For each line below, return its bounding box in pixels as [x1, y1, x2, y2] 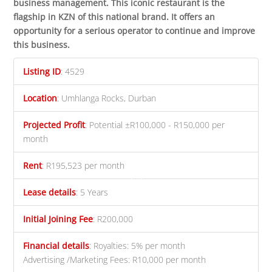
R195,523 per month [46, 160, 125, 172]
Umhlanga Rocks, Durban [61, 92, 157, 104]
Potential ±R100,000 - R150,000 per [89, 119, 225, 131]
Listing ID [23, 66, 61, 78]
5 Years [80, 186, 109, 199]
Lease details [23, 186, 76, 199]
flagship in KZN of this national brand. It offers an [13, 11, 216, 23]
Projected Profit [23, 119, 86, 131]
